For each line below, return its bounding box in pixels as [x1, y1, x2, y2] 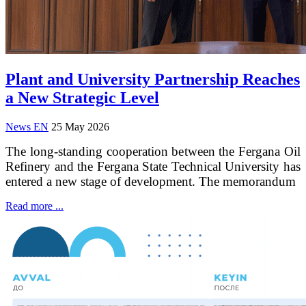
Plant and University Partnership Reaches [5, 70, 300, 88]
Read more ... [5, 199, 64, 212]
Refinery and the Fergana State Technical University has [5, 158, 301, 173]
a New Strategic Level [5, 88, 159, 107]
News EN [5, 120, 48, 133]
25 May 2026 [51, 120, 109, 133]
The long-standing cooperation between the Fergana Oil [5, 143, 301, 158]
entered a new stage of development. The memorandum [5, 173, 296, 189]
